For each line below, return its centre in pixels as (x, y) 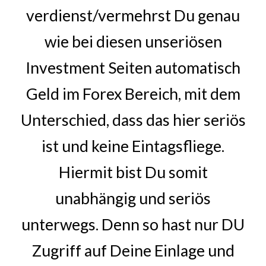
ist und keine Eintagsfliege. (133, 146)
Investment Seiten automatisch (133, 68)
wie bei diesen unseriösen (133, 42)
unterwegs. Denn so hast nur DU (133, 224)
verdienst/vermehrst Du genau (133, 15)
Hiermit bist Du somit (133, 172)
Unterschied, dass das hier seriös (133, 120)
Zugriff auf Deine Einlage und (133, 251)
